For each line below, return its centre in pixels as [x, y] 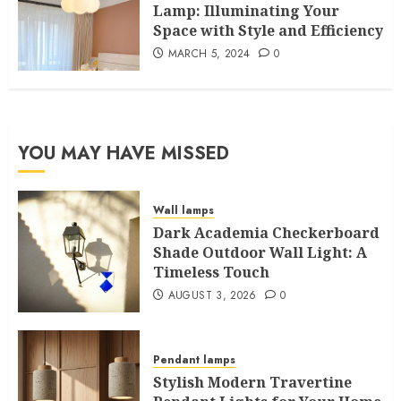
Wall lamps [183, 210]
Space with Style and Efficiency [268, 30]
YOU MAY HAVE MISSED [124, 153]
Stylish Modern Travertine [252, 382]
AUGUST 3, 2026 [212, 295]
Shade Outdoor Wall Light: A [260, 252]
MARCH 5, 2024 [209, 53]
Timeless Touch [211, 272]
